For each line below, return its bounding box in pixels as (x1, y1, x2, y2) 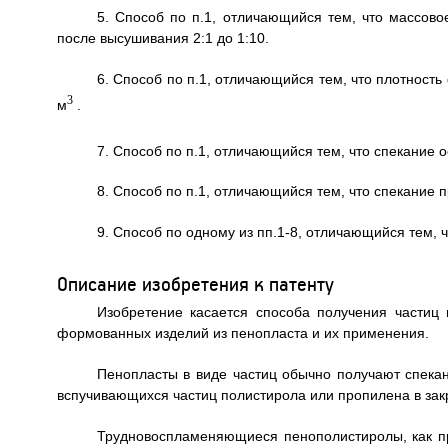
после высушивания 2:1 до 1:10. (56, 30, 269, 46)
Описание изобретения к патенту (56, 271, 334, 297)
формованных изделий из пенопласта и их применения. (56, 325, 429, 342)
